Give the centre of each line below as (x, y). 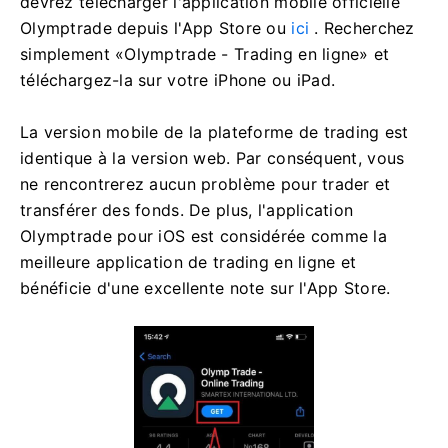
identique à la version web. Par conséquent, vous (212, 157)
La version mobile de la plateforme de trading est (214, 131)
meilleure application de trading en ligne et (188, 261)
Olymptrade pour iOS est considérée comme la (204, 235)
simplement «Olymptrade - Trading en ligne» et (205, 53)
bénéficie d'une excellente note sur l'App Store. (205, 287)
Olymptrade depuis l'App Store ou (156, 27)
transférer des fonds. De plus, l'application (187, 209)
